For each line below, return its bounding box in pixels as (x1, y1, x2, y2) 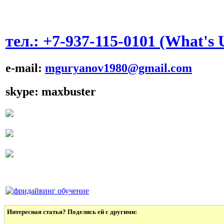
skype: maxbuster (5, 84, 96, 98)
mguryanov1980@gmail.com (45, 61, 192, 74)
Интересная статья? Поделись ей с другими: (7, 208, 137, 216)
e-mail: (5, 61, 45, 74)
